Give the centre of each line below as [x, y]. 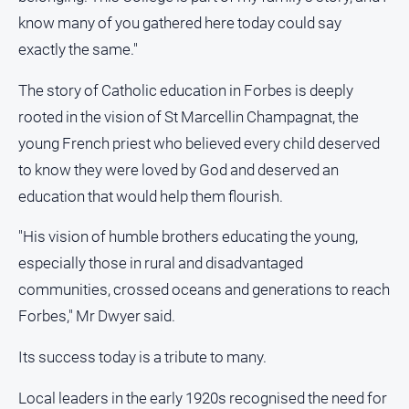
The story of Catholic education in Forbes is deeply [186, 90]
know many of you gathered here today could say [180, 23]
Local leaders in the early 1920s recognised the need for [203, 398]
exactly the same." [78, 50]
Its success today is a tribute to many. [142, 357]
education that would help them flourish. [151, 196]
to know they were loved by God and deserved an [178, 169]
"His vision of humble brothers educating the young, [188, 237]
